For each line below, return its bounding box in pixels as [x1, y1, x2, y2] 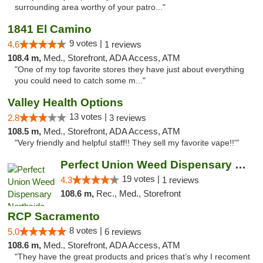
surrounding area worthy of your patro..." [15, 3, 166, 12]
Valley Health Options [8, 96, 123, 109]
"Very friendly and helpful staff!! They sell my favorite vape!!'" [15, 139, 239, 147]
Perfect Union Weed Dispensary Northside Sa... [234, 159, 246, 171]
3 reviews [109, 113, 146, 123]
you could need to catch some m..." [15, 76, 146, 85]
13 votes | [69, 112, 109, 122]
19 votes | [122, 174, 162, 184]
